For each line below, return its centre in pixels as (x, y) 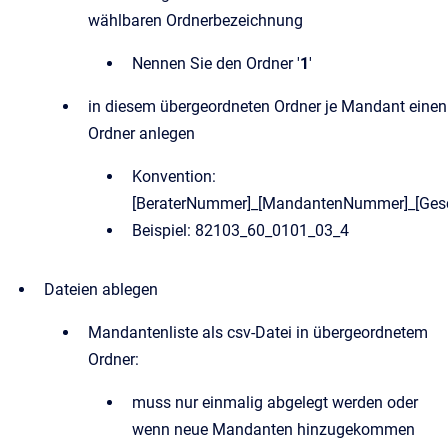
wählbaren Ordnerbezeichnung (195, 20)
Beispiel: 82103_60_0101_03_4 (240, 230)
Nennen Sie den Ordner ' (216, 63)
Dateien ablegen (101, 289)
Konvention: (174, 176)
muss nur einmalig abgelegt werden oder (275, 402)
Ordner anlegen (141, 133)
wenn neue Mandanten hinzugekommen (273, 429)
